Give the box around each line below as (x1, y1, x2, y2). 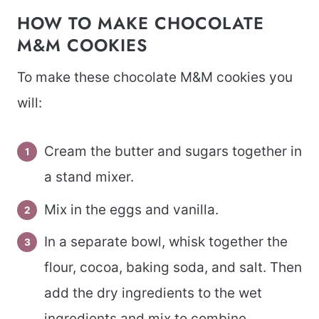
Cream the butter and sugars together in (44, 143, 302, 160)
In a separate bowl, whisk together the (44, 234, 288, 251)
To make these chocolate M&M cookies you (17, 69, 293, 86)
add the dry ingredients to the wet (44, 285, 262, 302)
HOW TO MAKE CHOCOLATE (17, 11, 264, 36)
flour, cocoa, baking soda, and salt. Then (44, 259, 302, 276)
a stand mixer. (44, 169, 134, 186)
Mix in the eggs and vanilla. (44, 201, 219, 218)
